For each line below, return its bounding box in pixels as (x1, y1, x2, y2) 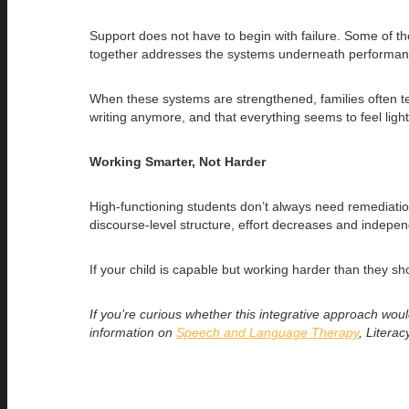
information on (89, 324, 176, 340)
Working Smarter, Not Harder (89, 153, 266, 169)
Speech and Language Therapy (176, 324, 359, 340)
